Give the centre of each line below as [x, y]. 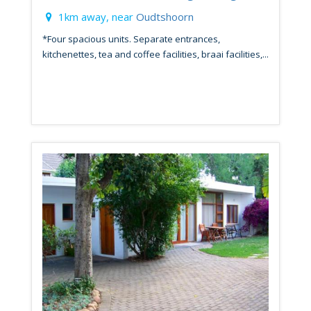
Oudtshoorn [165, 17]
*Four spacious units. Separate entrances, [131, 39]
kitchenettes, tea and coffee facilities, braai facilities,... [155, 54]
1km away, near [96, 17]
